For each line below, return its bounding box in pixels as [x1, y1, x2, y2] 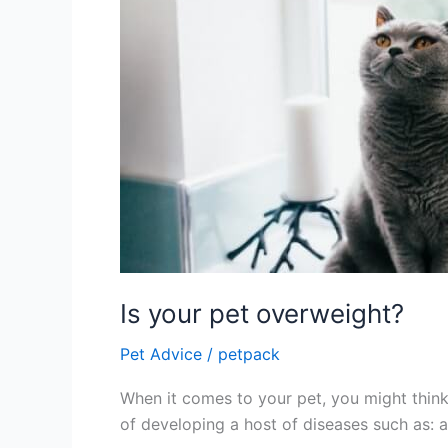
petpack [218, 344, 280, 364]
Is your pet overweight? [120, 298, 404, 329]
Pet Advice [120, 344, 202, 364]
